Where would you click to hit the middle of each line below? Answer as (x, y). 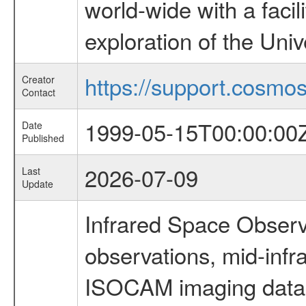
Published (43, 138)
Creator (38, 80)
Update (37, 184)
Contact (38, 93)
